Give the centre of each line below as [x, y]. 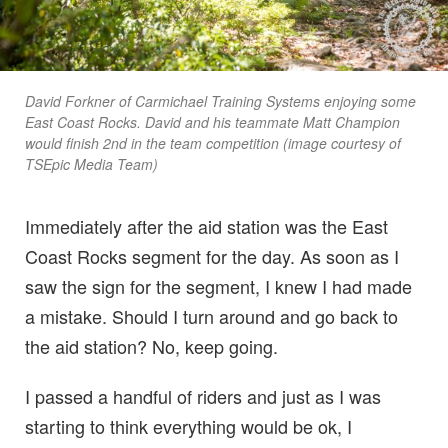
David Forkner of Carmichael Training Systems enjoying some [220, 101]
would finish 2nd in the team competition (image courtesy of [213, 143]
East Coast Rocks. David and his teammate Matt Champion [212, 122]
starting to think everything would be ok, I [188, 426]
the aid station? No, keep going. [151, 346]
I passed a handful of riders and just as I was [203, 396]
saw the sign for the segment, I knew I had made [218, 286]
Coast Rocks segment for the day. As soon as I [212, 256]
